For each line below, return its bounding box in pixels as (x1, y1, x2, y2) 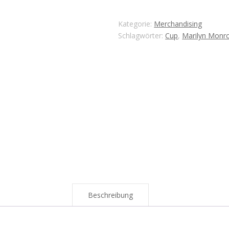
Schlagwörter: (118, 31, 166, 40)
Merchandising (154, 19, 202, 29)
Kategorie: (118, 19, 154, 29)
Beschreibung (88, 190, 133, 200)
